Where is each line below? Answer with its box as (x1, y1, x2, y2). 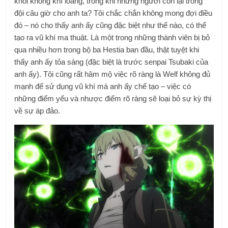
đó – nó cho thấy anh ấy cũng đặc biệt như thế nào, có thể (14, 21, 207, 30)
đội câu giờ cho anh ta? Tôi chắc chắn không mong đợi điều (14, 9, 213, 18)
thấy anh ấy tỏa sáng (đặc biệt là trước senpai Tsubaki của (14, 58, 209, 67)
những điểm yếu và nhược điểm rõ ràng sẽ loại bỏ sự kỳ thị (14, 94, 212, 103)
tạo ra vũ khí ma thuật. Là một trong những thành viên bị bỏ (14, 33, 210, 42)
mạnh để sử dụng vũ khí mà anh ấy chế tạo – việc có (14, 82, 191, 91)
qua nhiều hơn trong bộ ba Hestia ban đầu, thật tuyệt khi (14, 45, 199, 54)
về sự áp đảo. (14, 106, 61, 116)
